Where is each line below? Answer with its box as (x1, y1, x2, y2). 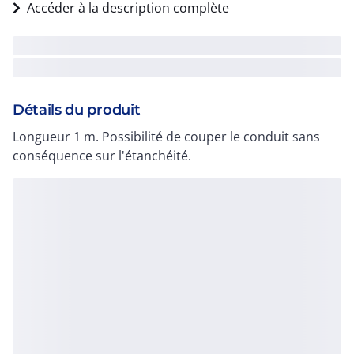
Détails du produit (13, 101, 141, 119)
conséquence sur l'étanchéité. (13, 147, 191, 164)
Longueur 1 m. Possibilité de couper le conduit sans (13, 128, 320, 145)
